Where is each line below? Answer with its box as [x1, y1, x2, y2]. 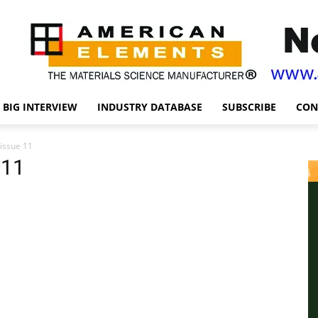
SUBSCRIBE [222, 100, 276, 114]
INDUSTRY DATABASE [97, 100, 202, 114]
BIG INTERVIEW [3, 100, 77, 114]
